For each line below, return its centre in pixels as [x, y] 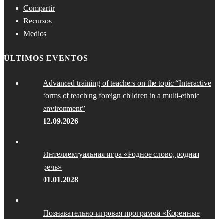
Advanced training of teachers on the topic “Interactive [127, 83]
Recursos [38, 21]
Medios [35, 33]
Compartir [39, 8]
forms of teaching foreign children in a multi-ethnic [121, 96]
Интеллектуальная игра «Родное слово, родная [121, 154]
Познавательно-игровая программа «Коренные [121, 213]
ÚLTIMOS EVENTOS [46, 58]
